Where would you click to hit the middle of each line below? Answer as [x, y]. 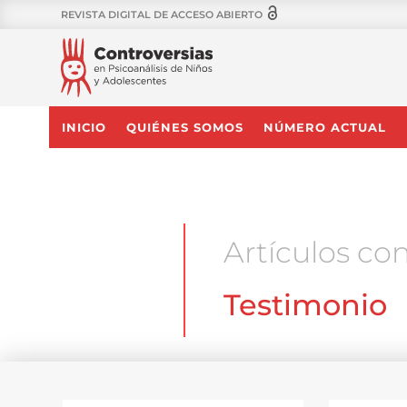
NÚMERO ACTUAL [324, 127]
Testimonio [305, 304]
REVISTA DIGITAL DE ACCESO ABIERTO [164, 15]
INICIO [84, 127]
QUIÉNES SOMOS [184, 127]
